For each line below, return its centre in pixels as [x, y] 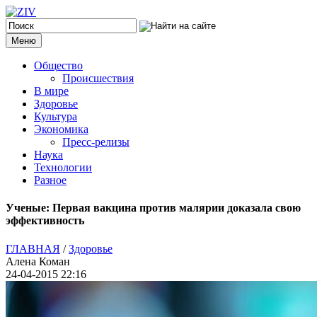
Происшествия [98, 78]
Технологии [63, 167]
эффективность [45, 221]
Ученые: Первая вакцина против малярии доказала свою [153, 208]
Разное [50, 180]
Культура [56, 116]
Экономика [61, 129]
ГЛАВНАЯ [33, 248]
